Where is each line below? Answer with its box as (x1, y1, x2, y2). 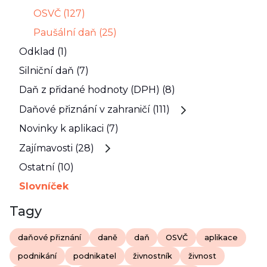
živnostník (132, 251, 172, 260)
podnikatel (73, 251, 116, 260)
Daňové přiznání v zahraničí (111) (19, 103, 170, 115)
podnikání (17, 251, 57, 260)
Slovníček (19, 181, 69, 193)
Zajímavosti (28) (19, 142, 94, 154)
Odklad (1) (19, 46, 67, 58)
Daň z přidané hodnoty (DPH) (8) (19, 84, 175, 96)
